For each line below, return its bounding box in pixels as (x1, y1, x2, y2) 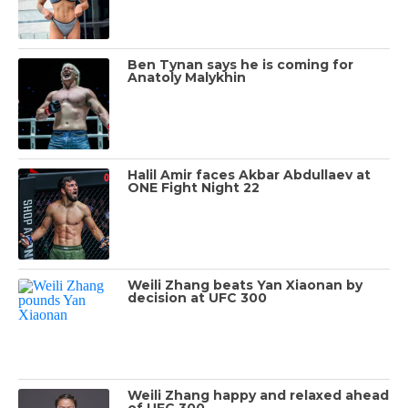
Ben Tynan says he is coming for (127, 56, 353, 73)
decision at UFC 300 (127, 289, 267, 306)
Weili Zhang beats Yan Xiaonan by (127, 276, 362, 293)
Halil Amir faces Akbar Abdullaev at (127, 166, 371, 183)
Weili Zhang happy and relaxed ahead (127, 386, 389, 403)
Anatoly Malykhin (127, 68, 246, 86)
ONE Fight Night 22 (127, 178, 260, 196)
